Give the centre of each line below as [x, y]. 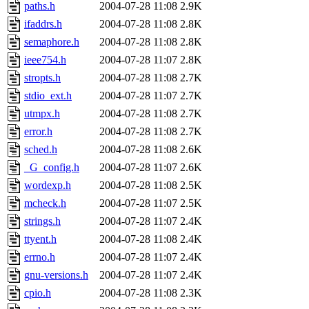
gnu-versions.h [56, 275]
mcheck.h [45, 203]
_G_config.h [52, 167]
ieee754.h [45, 59]
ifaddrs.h [43, 23]
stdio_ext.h [48, 95]
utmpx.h [42, 113]
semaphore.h [52, 41]
